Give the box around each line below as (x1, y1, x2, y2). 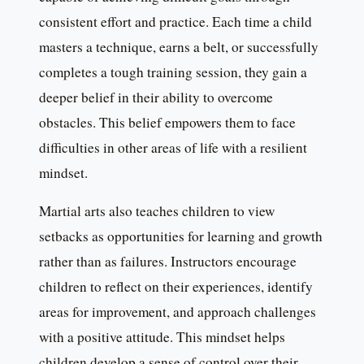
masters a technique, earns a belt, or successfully (39, 37, 318, 57)
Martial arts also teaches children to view (39, 201, 275, 221)
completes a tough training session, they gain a (39, 63, 307, 82)
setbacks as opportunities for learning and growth (39, 227, 323, 246)
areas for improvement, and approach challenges (39, 302, 316, 322)
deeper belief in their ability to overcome (39, 88, 273, 107)
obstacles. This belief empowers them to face (39, 113, 296, 132)
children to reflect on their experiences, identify (39, 277, 313, 297)
